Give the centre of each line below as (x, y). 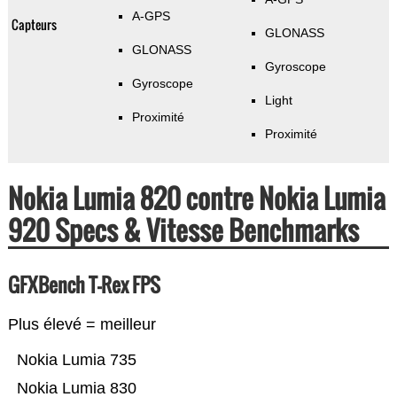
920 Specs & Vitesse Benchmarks (183, 230)
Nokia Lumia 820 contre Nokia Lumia (196, 198)
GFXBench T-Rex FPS (84, 285)
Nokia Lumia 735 (76, 360)
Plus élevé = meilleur (82, 325)
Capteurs (34, 25)
